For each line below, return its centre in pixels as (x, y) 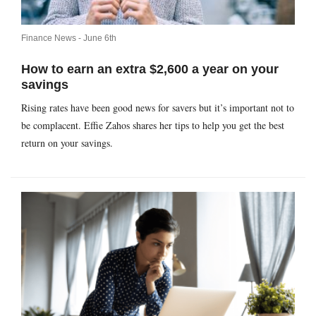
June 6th (100, 38)
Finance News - (52, 38)
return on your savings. (67, 143)
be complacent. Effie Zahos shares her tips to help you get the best (153, 126)
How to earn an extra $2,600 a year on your (150, 69)
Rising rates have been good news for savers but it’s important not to (158, 108)
